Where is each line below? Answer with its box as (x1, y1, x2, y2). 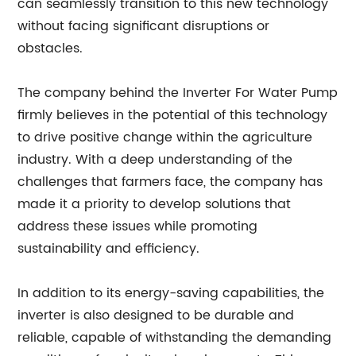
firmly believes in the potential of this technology (17, 105, 328, 126)
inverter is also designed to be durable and (17, 305, 295, 326)
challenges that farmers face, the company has (17, 172, 323, 192)
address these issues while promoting (17, 216, 258, 237)
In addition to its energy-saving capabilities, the (17, 283, 325, 304)
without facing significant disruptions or (17, 16, 270, 37)
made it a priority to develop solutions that (17, 194, 292, 215)
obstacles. (17, 38, 83, 59)
